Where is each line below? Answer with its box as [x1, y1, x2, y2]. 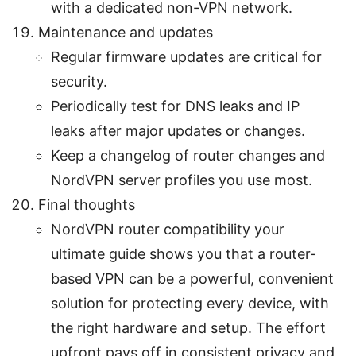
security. [51, 72, 107, 90]
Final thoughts [38, 195, 135, 213]
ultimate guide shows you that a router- [51, 245, 316, 262]
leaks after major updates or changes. [51, 122, 305, 139]
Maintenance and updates [38, 23, 213, 41]
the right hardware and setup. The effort [51, 319, 326, 336]
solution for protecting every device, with [51, 294, 329, 311]
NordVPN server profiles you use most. [51, 171, 312, 188]
